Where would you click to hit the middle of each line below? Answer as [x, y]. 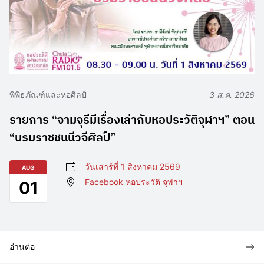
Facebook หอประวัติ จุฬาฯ [134, 182]
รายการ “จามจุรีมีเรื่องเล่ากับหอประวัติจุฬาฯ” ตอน [132, 120]
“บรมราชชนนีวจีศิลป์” [62, 137]
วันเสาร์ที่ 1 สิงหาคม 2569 [133, 167]
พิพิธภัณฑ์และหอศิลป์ [48, 95]
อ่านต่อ [22, 247]
